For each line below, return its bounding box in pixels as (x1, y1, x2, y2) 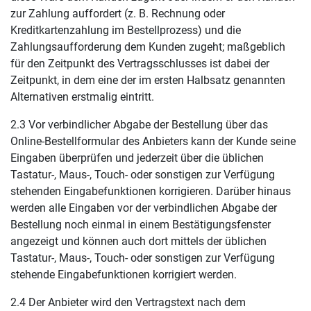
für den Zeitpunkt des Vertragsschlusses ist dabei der (10, 57, 269, 70)
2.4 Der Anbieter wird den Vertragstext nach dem (10, 296, 246, 309)
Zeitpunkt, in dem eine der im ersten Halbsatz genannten (10, 74, 285, 87)
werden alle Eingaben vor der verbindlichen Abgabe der (10, 201, 277, 215)
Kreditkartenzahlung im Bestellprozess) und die (10, 24, 241, 37)
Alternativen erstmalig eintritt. (10, 90, 154, 103)
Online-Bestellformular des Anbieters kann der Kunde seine (10, 135, 296, 148)
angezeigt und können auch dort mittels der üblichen (10, 235, 267, 248)
